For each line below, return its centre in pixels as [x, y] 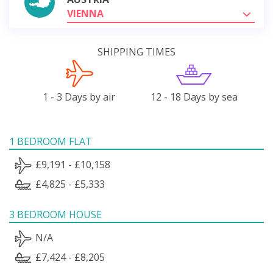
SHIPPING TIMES [136, 51]
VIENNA [85, 13]
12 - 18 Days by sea [194, 97]
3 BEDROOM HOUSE [55, 214]
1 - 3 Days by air [79, 97]
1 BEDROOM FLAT [51, 141]
